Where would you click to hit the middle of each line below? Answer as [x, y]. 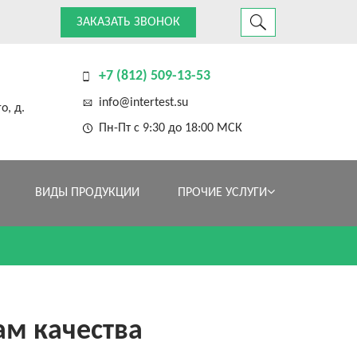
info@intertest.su [143, 103]
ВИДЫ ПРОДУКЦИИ [87, 193]
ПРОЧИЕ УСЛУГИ [222, 193]
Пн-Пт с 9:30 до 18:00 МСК [170, 128]
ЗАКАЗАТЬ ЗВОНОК [128, 22]
